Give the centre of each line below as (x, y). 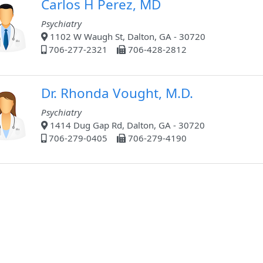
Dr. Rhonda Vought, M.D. (117, 93)
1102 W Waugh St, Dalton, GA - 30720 (127, 37)
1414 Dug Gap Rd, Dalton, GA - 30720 (126, 125)
